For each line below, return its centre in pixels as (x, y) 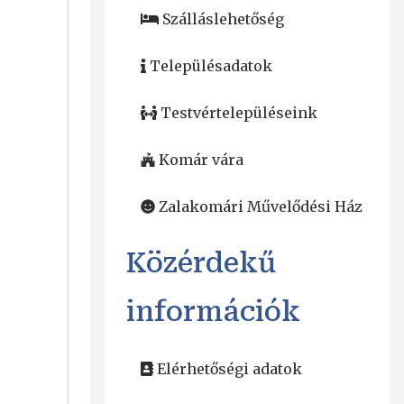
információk (213, 312)
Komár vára (201, 160)
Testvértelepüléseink (239, 113)
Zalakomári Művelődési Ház (260, 207)
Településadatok (211, 66)
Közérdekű (201, 263)
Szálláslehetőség (223, 19)
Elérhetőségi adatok (229, 369)
